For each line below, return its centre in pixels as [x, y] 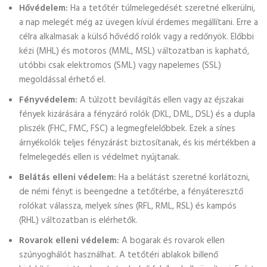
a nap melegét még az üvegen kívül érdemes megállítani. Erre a [139, 23]
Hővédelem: [44, 8]
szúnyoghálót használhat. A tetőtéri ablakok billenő [119, 255]
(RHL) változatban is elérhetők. [78, 221]
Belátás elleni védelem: [68, 178]
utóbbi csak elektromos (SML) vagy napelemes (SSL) [120, 66]
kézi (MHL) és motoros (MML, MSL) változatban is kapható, [134, 51]
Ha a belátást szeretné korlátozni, [183, 178]
